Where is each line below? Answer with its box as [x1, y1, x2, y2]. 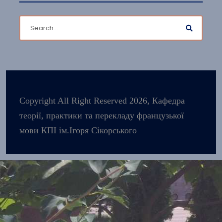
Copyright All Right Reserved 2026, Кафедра [19, 96, 185, 106]
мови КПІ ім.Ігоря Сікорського [19, 125, 137, 135]
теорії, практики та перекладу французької [19, 111, 184, 120]
